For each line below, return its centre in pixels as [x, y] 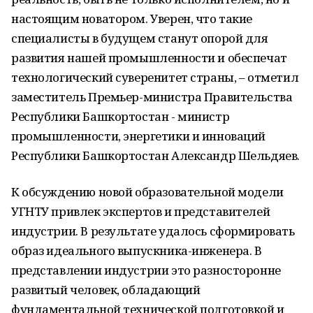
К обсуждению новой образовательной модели [147, 192]
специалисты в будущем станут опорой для [140, 38]
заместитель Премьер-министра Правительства [152, 97]
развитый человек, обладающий [106, 290]
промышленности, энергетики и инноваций [139, 136]
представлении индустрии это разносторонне [146, 270]
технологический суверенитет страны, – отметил [155, 77]
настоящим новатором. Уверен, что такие [132, 19]
